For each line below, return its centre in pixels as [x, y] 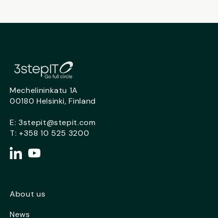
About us [28, 194]
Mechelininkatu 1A [44, 91]
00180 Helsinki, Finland [53, 101]
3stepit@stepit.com [57, 123]
